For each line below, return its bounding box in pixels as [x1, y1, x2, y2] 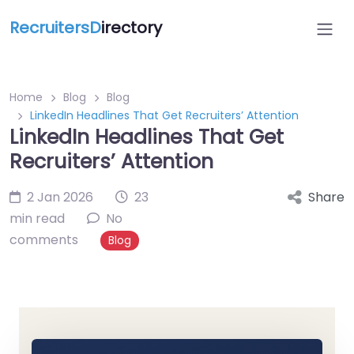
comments [9, 231, 78, 249]
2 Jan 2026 [27, 188, 93, 206]
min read [9, 209, 65, 228]
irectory [101, 17, 162, 39]
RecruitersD [9, 17, 101, 39]
